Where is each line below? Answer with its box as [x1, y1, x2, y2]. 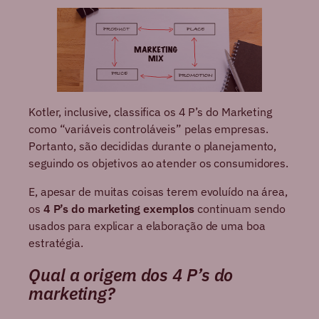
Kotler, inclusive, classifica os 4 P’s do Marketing [28, 104, 272, 119]
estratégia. [28, 235, 83, 250]
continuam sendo [194, 201, 286, 216]
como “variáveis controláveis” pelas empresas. [28, 121, 268, 136]
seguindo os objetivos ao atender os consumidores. [28, 155, 289, 170]
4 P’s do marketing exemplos [43, 201, 195, 216]
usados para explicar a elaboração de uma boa [28, 218, 266, 233]
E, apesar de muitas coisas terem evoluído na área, [28, 184, 288, 199]
